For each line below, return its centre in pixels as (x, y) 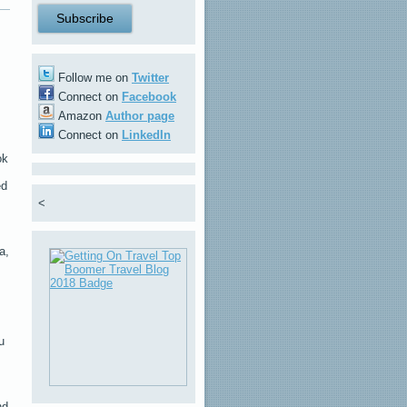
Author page (140, 116)
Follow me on (93, 78)
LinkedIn (146, 135)
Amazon (80, 116)
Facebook (149, 97)
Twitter (150, 78)
